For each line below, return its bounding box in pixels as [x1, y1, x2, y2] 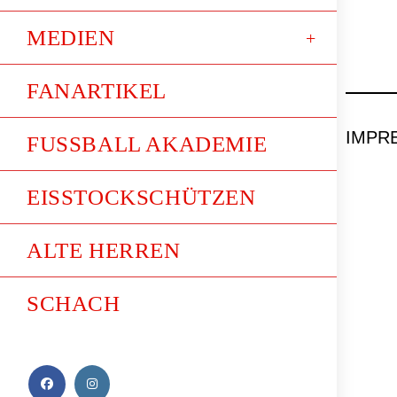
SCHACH [27, 292, 121, 315]
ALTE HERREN [27, 238, 181, 262]
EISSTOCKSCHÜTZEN [27, 185, 256, 209]
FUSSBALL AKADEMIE [27, 132, 268, 156]
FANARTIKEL [27, 79, 167, 103]
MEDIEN [27, 26, 115, 50]
